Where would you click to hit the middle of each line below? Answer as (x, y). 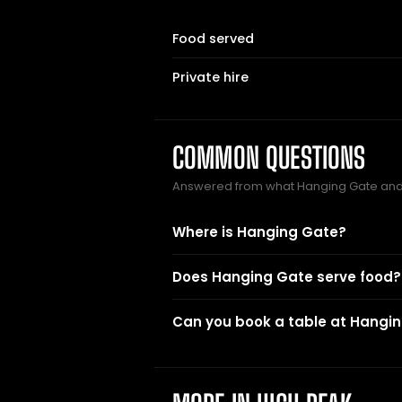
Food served (213, 39)
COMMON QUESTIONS (269, 158)
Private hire (210, 77)
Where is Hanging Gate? (259, 232)
